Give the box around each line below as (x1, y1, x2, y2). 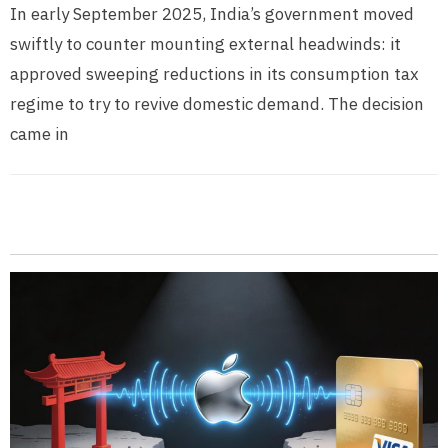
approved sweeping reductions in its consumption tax (10, 63, 419, 86)
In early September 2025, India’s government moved (10, 3, 414, 26)
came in (10, 123, 69, 146)
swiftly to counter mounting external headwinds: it (10, 33, 401, 56)
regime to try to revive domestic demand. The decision (10, 93, 424, 116)
